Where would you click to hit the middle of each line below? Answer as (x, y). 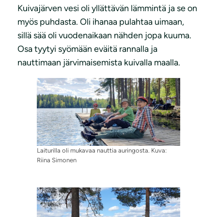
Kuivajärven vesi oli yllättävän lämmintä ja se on (107, 8)
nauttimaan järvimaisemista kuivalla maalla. (99, 63)
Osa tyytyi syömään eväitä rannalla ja (87, 49)
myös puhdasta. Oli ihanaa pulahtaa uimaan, (101, 22)
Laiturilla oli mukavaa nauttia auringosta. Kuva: (102, 151)
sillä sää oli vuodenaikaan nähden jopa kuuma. (104, 36)
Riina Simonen (57, 160)
